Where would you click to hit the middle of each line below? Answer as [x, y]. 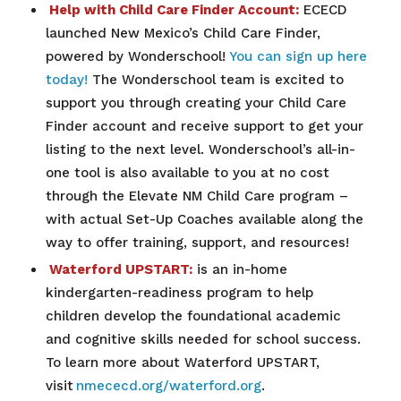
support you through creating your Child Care [196, 102]
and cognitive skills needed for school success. [203, 340]
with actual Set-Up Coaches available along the [204, 219]
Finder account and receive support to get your [204, 126]
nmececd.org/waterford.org [168, 386]
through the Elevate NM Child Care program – [196, 196]
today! [66, 79]
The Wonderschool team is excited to [215, 79]
